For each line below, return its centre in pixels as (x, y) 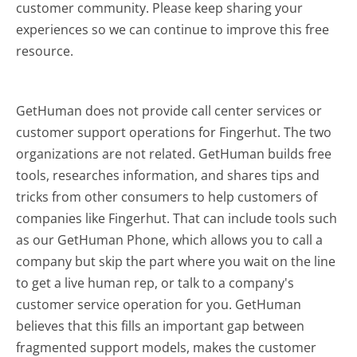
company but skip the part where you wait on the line (176, 261)
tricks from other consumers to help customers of (167, 196)
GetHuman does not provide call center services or (169, 110)
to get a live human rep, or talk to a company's (155, 282)
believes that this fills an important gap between (161, 326)
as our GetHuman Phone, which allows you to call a (170, 239)
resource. (45, 51)
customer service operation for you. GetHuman (159, 304)
